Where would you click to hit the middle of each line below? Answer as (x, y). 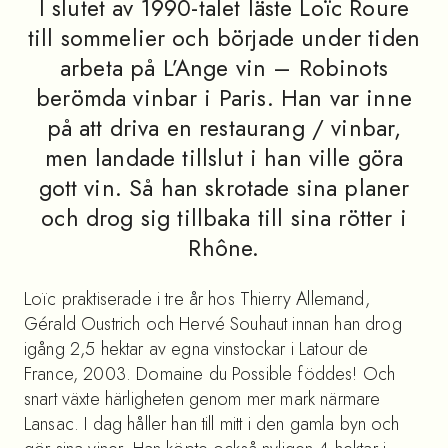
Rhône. (224, 247)
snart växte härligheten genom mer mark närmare (202, 398)
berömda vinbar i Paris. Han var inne (224, 97)
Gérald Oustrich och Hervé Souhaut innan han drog (213, 323)
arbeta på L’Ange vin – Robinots (223, 67)
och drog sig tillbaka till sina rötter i (224, 217)
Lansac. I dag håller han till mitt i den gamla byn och (212, 423)
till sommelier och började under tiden (224, 37)
